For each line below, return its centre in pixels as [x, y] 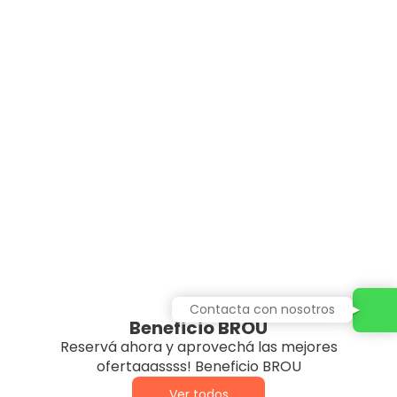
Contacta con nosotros [262, 309]
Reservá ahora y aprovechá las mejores [198, 346]
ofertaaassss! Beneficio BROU [198, 366]
